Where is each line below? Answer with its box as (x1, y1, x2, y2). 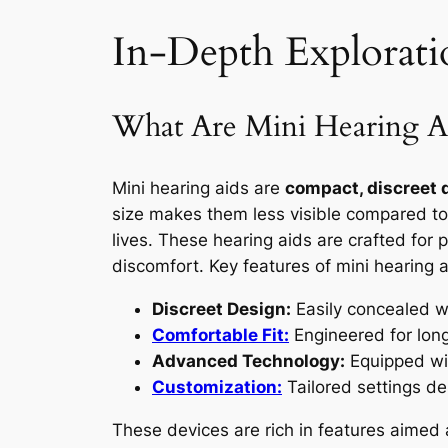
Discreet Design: (152, 298, 291, 319)
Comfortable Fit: (152, 324, 289, 345)
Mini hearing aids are (112, 177, 285, 198)
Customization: (152, 376, 282, 397)
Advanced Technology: (152, 350, 345, 371)
